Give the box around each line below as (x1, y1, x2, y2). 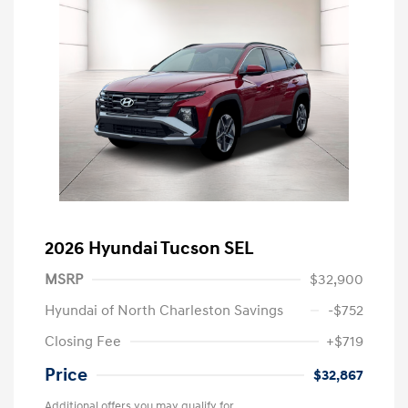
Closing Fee (45, 331, 121, 351)
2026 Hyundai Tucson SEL (45, 237, 254, 260)
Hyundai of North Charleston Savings (45, 301, 283, 320)
